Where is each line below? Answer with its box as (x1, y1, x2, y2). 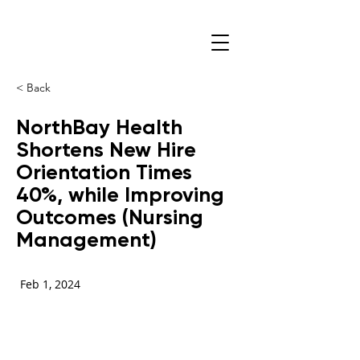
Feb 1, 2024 (20, 276, 80, 292)
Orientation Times (16, 159, 192, 185)
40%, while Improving (16, 182, 224, 207)
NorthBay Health (16, 114, 182, 140)
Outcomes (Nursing (16, 204, 203, 230)
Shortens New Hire (16, 137, 196, 162)
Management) (16, 227, 157, 252)
